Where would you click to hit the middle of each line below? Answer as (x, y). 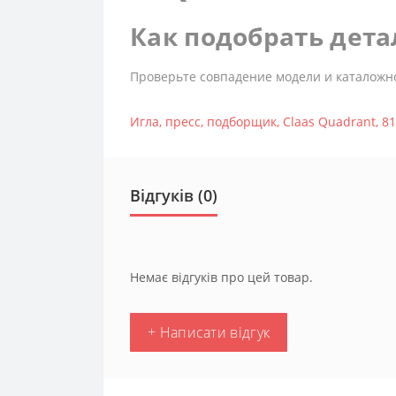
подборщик (242, 122)
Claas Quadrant (329, 122)
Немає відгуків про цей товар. (221, 277)
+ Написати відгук (209, 332)
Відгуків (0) (174, 195)
